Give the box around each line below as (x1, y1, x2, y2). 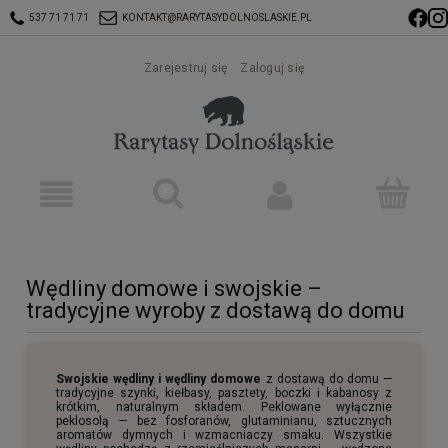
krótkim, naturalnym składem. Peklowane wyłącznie (56, 399, 392, 414)
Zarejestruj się (143, 61, 228, 75)
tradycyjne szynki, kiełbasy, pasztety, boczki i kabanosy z (56, 385, 392, 400)
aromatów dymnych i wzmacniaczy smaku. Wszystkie (56, 427, 392, 442)
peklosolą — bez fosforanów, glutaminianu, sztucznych (56, 413, 392, 428)
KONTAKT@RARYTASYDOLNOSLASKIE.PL (122, 12, 313, 23)
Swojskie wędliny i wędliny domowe (56, 371, 262, 386)
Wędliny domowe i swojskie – (26, 275, 322, 301)
